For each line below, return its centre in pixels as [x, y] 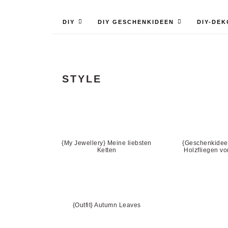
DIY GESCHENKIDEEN [136, 22]
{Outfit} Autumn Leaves [107, 205]
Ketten [107, 150]
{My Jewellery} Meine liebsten [107, 143]
